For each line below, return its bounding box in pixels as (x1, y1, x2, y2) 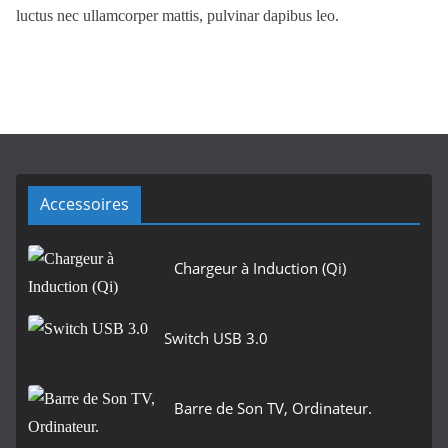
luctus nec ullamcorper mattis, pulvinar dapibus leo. (16, 7, 339, 25)
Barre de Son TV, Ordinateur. (174, 398, 372, 419)
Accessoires (40, 193, 129, 216)
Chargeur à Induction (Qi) (174, 258, 346, 279)
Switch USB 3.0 (164, 328, 268, 349)
